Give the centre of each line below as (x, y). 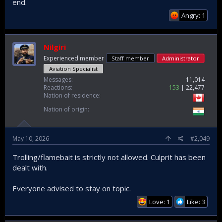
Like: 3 (196, 201)
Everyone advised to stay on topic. (72, 188)
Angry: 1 (193, 15)
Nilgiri (55, 47)
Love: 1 (160, 201)
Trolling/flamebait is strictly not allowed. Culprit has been (109, 157)
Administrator (181, 58)
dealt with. (30, 167)
